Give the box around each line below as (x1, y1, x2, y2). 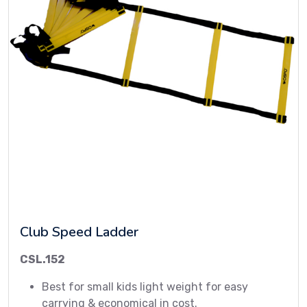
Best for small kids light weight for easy (42, 280, 248, 293)
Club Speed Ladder (20, 223, 138, 241)
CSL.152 (20, 253, 65, 266)
